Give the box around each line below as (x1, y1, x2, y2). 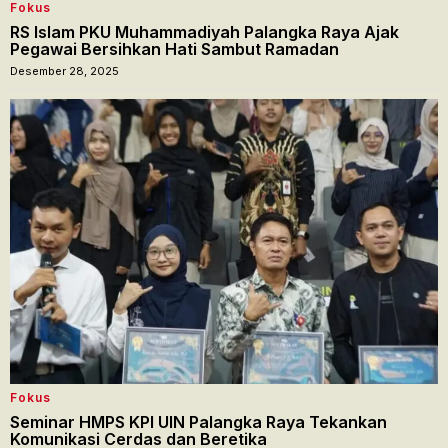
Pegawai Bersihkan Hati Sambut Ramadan (10, 38, 339, 59)
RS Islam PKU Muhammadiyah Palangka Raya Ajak (10, 21, 399, 42)
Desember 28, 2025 (10, 63, 119, 78)
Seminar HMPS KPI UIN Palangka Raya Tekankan (10, 411, 387, 432)
